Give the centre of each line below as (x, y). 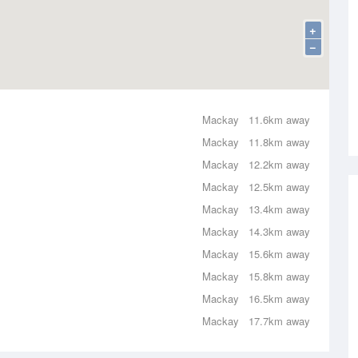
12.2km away (279, 164)
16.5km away (279, 298)
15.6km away (279, 254)
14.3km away (279, 231)
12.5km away (279, 187)
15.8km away (279, 276)
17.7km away (279, 321)
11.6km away (279, 119)
